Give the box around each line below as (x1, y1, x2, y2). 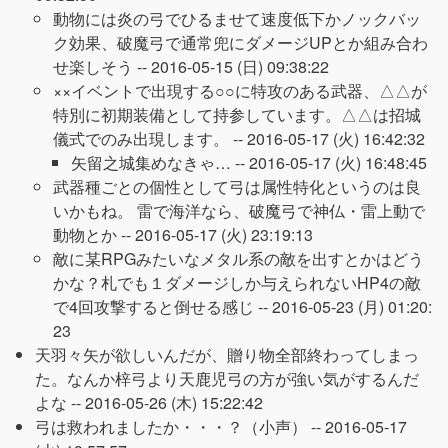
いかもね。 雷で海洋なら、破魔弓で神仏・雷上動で (53, 199, 425, 222)
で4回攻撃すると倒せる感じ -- (53, 295, 272, 318)
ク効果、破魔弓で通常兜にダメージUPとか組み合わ (53, 31, 428, 54)
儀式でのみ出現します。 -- (53, 127, 247, 150)
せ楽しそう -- (53, 55, 151, 78)
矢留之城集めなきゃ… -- (71, 151, 249, 174)
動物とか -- (53, 223, 135, 246)
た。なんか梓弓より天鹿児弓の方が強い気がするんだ (35, 367, 419, 390)
